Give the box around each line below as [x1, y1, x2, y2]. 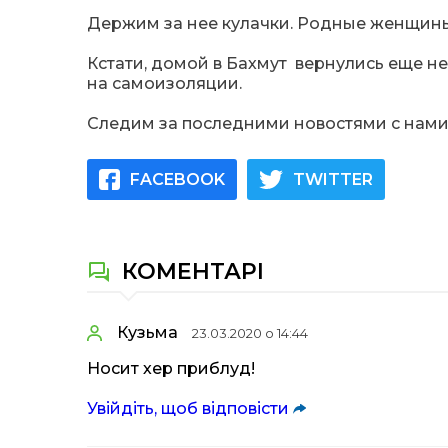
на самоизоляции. [87, 74, 242, 93]
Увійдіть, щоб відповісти [87, 399, 289, 418]
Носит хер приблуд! [87, 359, 255, 378]
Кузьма [117, 323, 178, 342]
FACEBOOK [130, 169, 225, 189]
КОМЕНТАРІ [122, 258, 264, 285]
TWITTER [293, 169, 373, 189]
